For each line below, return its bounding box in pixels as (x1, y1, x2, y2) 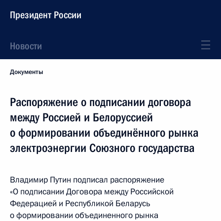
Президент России (10, 9, 81, 21)
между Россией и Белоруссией (10, 110, 153, 124)
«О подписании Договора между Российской (10, 186, 174, 197)
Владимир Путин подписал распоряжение (10, 174, 164, 185)
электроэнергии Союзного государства (10, 141, 194, 155)
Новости (10, 40, 42, 52)
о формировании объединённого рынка (10, 126, 198, 140)
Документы (10, 68, 43, 76)
